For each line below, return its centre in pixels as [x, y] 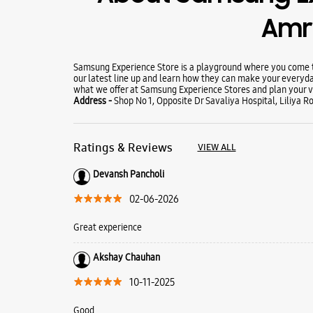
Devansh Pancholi [128, 174]
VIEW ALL [217, 147]
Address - [93, 100]
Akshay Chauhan [126, 257]
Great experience [107, 227]
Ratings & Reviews [123, 147]
